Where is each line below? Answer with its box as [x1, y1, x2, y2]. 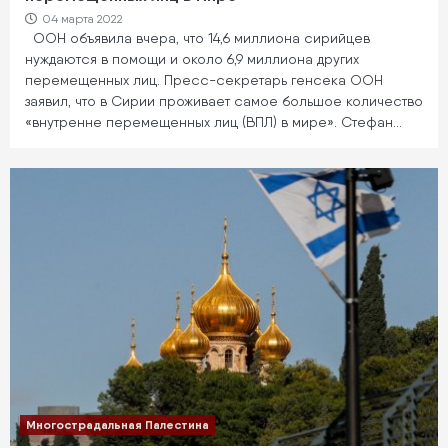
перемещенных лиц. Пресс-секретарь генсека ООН [25, 71, 383, 88]
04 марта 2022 [40, 11, 123, 26]
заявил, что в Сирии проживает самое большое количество [25, 92, 423, 109]
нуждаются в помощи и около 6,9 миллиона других [25, 50, 359, 67]
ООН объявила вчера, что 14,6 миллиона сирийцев [25, 29, 370, 46]
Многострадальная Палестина [26, 416, 209, 432]
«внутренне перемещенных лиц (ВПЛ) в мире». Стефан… [25, 113, 402, 130]
